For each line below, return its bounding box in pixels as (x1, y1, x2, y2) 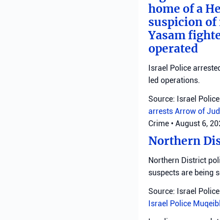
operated (148, 41, 198, 55)
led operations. (148, 75, 200, 85)
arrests (148, 106, 175, 116)
